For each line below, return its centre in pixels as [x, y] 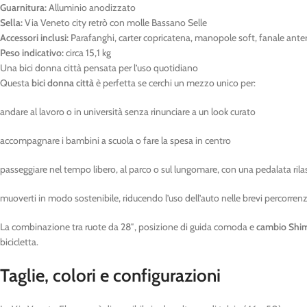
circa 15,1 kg [87, 53]
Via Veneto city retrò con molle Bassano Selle [115, 23]
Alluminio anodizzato [91, 8]
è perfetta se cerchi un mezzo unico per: [175, 83]
